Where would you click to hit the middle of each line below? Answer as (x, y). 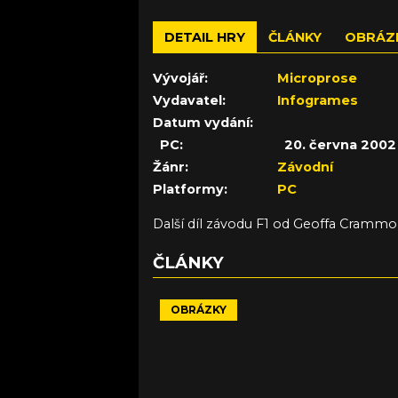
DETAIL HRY (205, 37)
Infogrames (318, 101)
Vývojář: (180, 79)
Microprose (317, 79)
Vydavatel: (189, 101)
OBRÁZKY (199, 310)
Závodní (305, 167)
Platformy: (190, 190)
